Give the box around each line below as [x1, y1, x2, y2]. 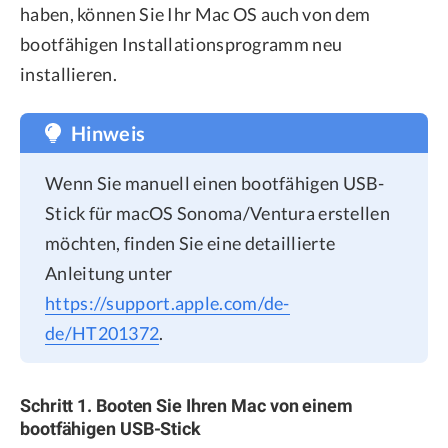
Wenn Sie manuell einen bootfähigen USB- [45, 172, 385, 195]
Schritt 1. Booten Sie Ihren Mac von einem [20, 394, 353, 416]
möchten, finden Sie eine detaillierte [45, 232, 336, 255]
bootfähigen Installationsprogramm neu [20, 33, 343, 56]
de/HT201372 [45, 322, 160, 345]
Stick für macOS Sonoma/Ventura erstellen [45, 202, 390, 225]
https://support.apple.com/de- [45, 292, 290, 315]
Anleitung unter [45, 262, 173, 285]
